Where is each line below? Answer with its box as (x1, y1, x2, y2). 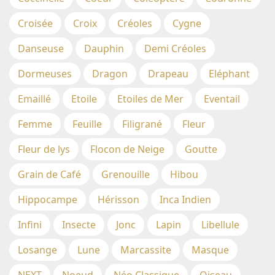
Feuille (72, 117, 102, 131)
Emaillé (18, 92, 51, 106)
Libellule (201, 218, 239, 232)
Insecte (62, 218, 96, 232)
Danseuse (18, 42, 64, 56)
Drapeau (148, 67, 188, 81)
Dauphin (84, 42, 124, 56)
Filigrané (122, 117, 162, 131)
